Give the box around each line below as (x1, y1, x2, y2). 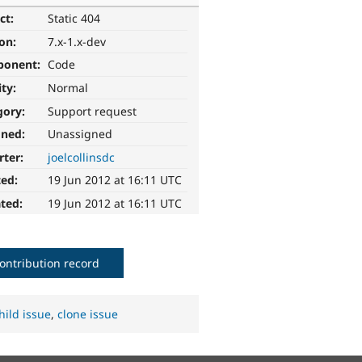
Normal (48, 80, 89, 96)
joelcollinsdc (48, 149, 116, 165)
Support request (48, 103, 137, 119)
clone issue (57, 306, 119, 322)
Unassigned (48, 126, 113, 142)
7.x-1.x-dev (48, 33, 107, 49)
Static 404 (48, 11, 101, 27)
